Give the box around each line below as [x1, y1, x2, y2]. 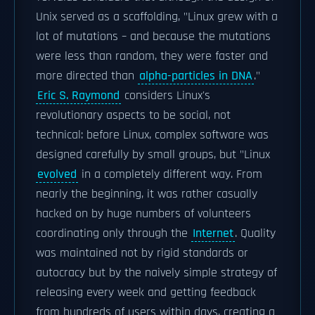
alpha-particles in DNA [139, 68, 252, 84]
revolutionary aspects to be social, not [36, 108, 231, 123]
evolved [37, 167, 77, 182]
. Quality [235, 226, 276, 241]
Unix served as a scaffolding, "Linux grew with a [36, 9, 278, 25]
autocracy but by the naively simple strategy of [36, 265, 277, 281]
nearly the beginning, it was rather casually [36, 186, 257, 202]
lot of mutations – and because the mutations [36, 29, 271, 44]
